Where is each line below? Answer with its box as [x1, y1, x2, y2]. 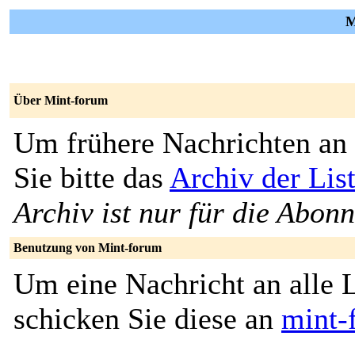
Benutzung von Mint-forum [13, 241, 162, 254]
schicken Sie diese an [13, 302, 281, 335]
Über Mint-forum [13, 94, 108, 107]
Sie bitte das [13, 161, 170, 194]
